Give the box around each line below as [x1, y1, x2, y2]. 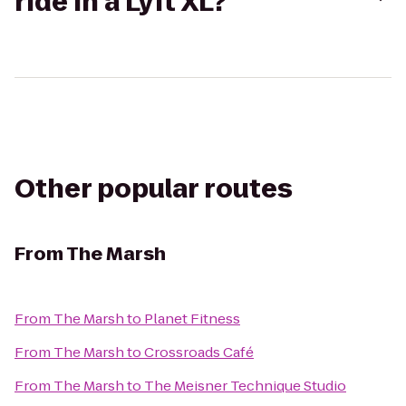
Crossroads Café [144, 343, 254, 362]
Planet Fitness [144, 309, 240, 328]
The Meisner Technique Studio [144, 376, 346, 395]
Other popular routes [14, 171, 293, 207]
